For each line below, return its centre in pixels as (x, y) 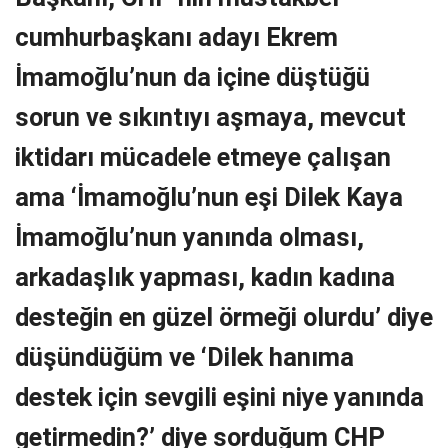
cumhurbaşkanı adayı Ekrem (176, 36)
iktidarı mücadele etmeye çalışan (203, 156)
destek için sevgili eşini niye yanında (219, 396)
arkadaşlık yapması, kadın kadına (205, 276)
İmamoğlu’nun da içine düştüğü (192, 76)
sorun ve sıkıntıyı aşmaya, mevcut (210, 116)
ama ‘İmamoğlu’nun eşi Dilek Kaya (209, 196)
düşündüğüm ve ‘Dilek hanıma (184, 356)
